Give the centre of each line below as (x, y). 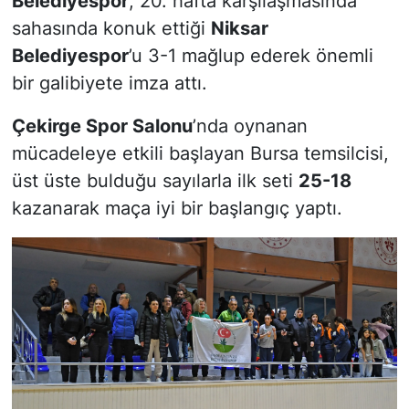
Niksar (239, 28)
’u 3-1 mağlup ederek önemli (251, 55)
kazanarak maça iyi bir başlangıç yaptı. (177, 208)
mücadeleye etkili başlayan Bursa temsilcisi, (200, 153)
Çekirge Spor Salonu (102, 126)
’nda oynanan (250, 126)
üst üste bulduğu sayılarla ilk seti (155, 180)
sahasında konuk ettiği (111, 28)
